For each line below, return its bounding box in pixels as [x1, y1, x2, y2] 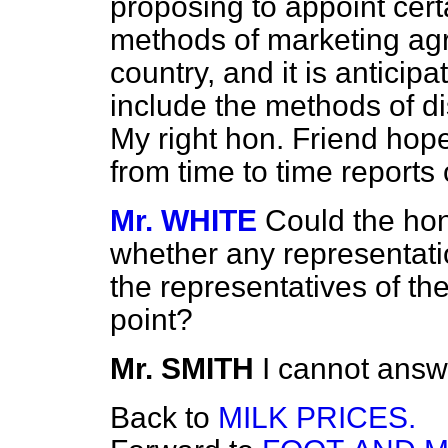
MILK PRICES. [218, 401, 416, 434]
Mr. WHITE [110, 204, 257, 237]
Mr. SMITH [110, 352, 254, 385]
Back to [110, 401, 218, 434]
